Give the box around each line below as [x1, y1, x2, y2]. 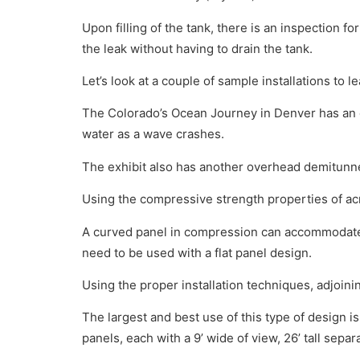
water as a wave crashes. [82, 126, 224, 142]
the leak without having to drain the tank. [82, 40, 313, 56]
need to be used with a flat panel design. [82, 244, 312, 260]
